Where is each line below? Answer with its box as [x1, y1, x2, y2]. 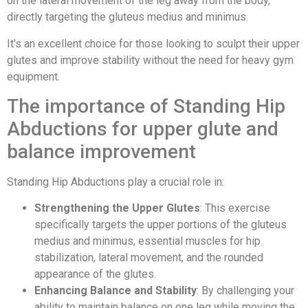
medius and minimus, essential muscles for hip [34, 234, 261, 248]
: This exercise [200, 201, 270, 215]
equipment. [7, 69, 60, 83]
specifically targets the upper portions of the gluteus [34, 218, 287, 232]
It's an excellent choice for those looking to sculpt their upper [7, 36, 300, 50]
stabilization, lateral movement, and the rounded [34, 251, 263, 265]
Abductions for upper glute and [7, 117, 278, 140]
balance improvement [7, 140, 196, 163]
